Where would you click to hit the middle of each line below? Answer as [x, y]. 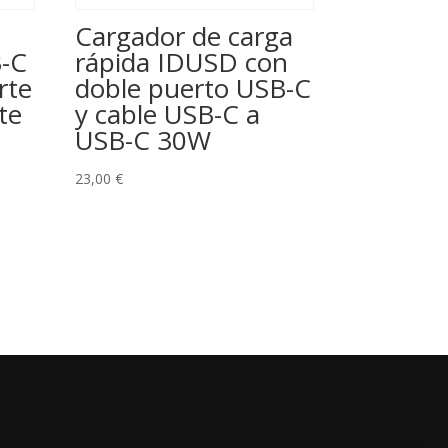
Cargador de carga [184, 36]
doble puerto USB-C [193, 88]
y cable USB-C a [168, 114]
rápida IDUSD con [182, 62]
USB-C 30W [143, 140]
